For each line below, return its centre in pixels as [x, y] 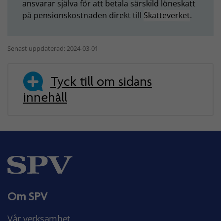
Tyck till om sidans [101, 82]
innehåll [45, 97]
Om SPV [28, 196]
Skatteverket [167, 15]
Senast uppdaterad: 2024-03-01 [53, 48]
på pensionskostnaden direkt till [83, 15]
